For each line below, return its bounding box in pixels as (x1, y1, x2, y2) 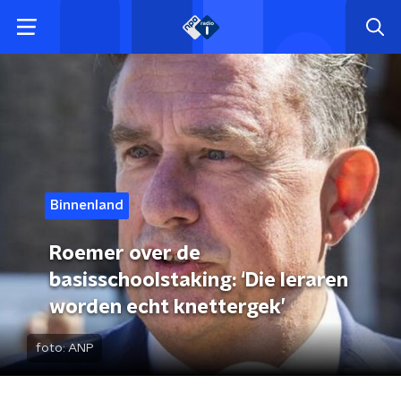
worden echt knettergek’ (49, 297, 286, 317)
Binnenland (50, 199, 124, 212)
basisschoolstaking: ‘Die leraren (49, 270, 348, 290)
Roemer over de (49, 243, 200, 263)
